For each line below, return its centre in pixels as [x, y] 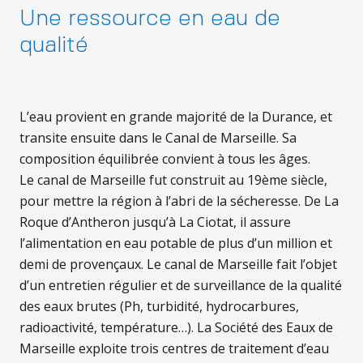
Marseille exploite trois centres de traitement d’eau [174, 348]
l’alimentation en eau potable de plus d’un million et [176, 243]
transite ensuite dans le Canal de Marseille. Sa [158, 138]
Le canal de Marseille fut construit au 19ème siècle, [173, 180]
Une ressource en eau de [150, 19]
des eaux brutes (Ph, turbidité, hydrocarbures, [159, 306]
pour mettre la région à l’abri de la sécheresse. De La [179, 201]
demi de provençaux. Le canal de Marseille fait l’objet [178, 264]
